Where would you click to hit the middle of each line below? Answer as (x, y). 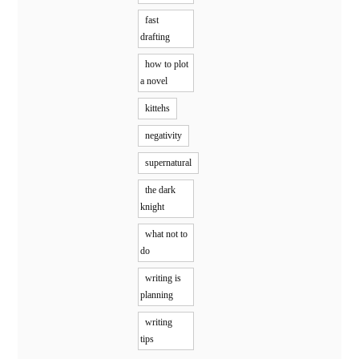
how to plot (167, 65)
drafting (155, 37)
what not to (167, 234)
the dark (161, 190)
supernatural (169, 163)
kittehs (158, 109)
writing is (163, 278)
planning (157, 295)
